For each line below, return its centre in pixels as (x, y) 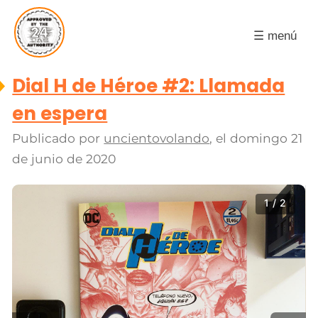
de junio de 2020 (64, 159)
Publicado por (58, 138)
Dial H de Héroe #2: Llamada (149, 86)
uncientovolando (157, 138)
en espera (60, 114)
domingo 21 (267, 138)
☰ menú (275, 35)
